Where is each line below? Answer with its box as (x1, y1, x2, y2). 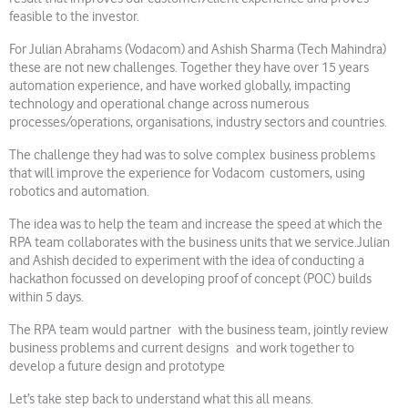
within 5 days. (9, 289, 84, 305)
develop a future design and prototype (9, 358, 225, 374)
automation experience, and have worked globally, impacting (9, 77, 351, 94)
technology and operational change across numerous (9, 96, 309, 112)
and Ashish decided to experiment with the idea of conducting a (9, 252, 364, 269)
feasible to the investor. (9, 8, 139, 25)
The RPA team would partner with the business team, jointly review (9, 321, 388, 338)
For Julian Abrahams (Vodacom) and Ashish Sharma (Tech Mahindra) (9, 41, 386, 57)
